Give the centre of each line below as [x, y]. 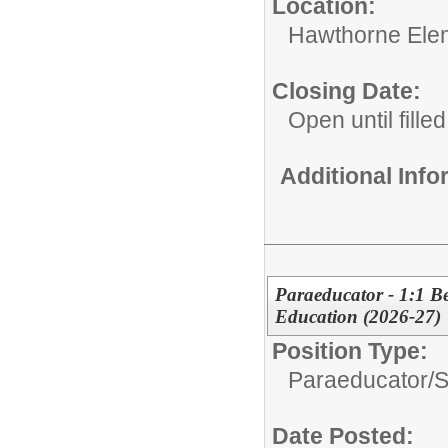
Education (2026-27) [357, 316]
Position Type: [350, 350]
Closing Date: [346, 91]
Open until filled [367, 120]
